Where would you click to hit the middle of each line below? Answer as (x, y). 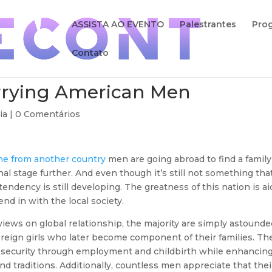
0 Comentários (48, 114)
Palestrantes (208, 24)
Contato (90, 53)
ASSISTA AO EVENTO (118, 24)
